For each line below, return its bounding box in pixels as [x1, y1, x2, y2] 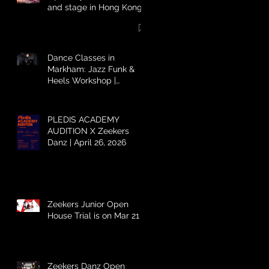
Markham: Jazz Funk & [47, 64, 134, 74]
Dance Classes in [47, 52, 115, 62]
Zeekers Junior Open [47, 199, 128, 209]
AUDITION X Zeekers [47, 125, 129, 136]
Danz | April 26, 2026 [47, 137, 126, 147]
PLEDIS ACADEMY [47, 114, 119, 124]
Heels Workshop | [47, 75, 116, 85]
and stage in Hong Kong [47, 2, 142, 12]
